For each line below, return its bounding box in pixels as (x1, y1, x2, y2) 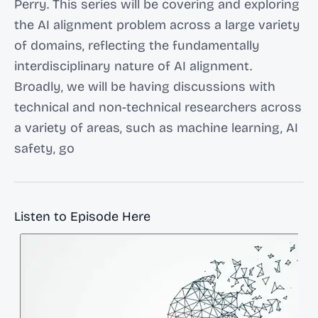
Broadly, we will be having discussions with (14, 79, 275, 94)
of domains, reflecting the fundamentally (14, 38, 260, 53)
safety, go (14, 141, 75, 156)
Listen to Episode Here (14, 209, 150, 224)
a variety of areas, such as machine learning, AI (14, 120, 298, 136)
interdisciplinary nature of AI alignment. (14, 58, 252, 74)
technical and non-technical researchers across (14, 99, 302, 115)
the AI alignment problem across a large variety (14, 17, 300, 33)
